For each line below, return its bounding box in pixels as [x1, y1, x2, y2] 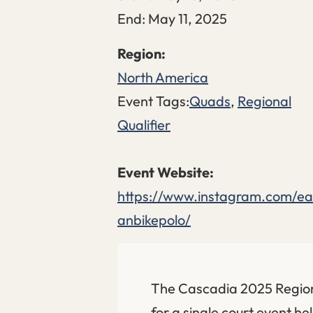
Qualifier [117, 116, 170, 134]
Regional [238, 92, 291, 110]
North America [117, 68, 208, 87]
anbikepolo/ [117, 211, 191, 229]
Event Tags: [117, 92, 189, 110]
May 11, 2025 [148, 10, 227, 28]
